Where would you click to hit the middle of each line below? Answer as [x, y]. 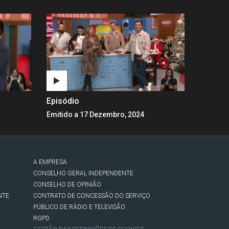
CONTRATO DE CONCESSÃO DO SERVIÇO [92, 196]
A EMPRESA [50, 162]
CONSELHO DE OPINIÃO [67, 185]
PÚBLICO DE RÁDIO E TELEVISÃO [79, 207]
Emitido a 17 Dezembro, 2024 [95, 115]
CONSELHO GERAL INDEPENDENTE [84, 174]
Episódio [63, 101]
